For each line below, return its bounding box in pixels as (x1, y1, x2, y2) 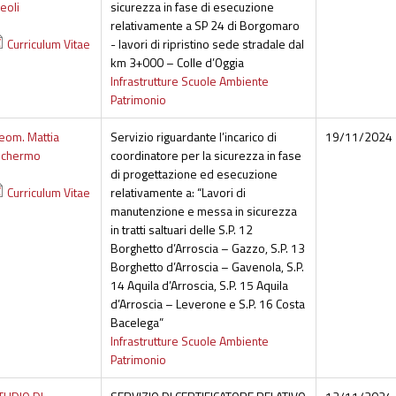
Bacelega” (110, 313, 164, 332)
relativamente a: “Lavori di (110, 183, 246, 202)
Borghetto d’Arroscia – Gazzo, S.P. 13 (110, 239, 305, 258)
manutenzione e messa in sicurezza (110, 202, 297, 221)
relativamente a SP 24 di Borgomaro (110, 16, 300, 35)
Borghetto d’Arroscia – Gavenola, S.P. (110, 257, 304, 277)
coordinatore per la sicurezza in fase (110, 146, 301, 165)
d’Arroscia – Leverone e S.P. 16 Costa (110, 294, 305, 314)
